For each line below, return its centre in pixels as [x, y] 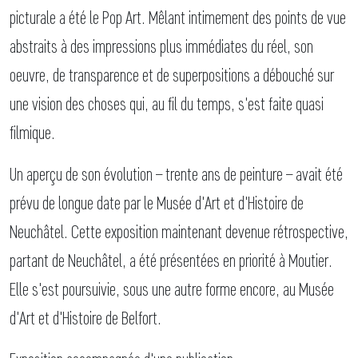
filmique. [32, 133]
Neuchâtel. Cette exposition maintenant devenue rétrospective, [179, 232]
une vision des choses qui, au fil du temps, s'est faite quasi [167, 104]
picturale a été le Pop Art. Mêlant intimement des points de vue [178, 18]
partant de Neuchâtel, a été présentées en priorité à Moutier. [171, 261]
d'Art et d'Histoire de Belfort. [86, 318]
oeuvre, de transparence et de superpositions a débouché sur [172, 75]
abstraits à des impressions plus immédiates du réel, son [161, 46]
